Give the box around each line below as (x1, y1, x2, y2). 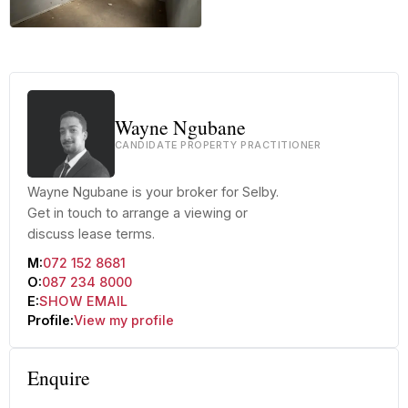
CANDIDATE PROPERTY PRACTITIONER (114, 139, 321, 152)
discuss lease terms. (26, 226, 155, 242)
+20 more (9, 29, 89, 49)
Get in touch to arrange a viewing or (26, 205, 248, 221)
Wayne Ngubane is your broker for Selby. (26, 184, 279, 200)
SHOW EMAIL (38, 292, 128, 309)
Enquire (26, 364, 90, 392)
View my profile (73, 311, 174, 328)
